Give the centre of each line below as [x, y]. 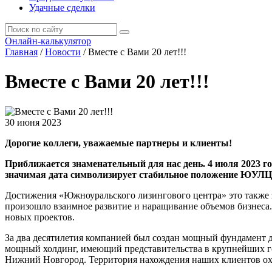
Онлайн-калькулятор [48, 41]
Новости [63, 52]
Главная [21, 52]
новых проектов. [40, 217]
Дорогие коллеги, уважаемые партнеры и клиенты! [118, 143]
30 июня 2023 [33, 122]
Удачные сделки [62, 8]
